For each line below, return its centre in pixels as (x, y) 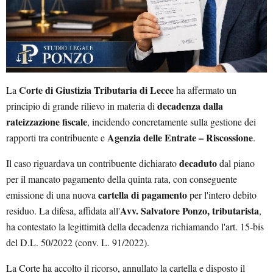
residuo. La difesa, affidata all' (63, 210)
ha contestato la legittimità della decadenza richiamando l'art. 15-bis (135, 226)
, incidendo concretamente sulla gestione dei (172, 121)
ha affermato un (205, 90)
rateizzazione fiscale (47, 121)
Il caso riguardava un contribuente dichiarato (93, 163)
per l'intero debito (222, 194)
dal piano (236, 163)
